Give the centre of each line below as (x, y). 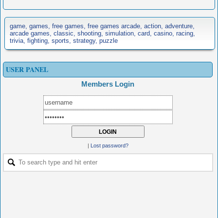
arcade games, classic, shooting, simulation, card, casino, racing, (102, 33)
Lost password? (109, 145)
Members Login (108, 84)
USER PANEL (27, 69)
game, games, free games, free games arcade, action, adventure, (102, 26)
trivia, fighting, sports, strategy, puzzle (64, 41)
